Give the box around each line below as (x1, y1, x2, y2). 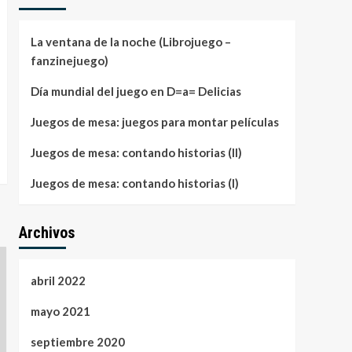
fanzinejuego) (30, 53, 108, 68)
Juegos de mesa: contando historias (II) (30, 145, 242, 160)
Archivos (18, 223, 75, 243)
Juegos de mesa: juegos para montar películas (30, 115, 279, 130)
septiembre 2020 (30, 335, 125, 350)
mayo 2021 (30, 304, 90, 319)
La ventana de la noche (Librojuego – (30, 35, 231, 49)
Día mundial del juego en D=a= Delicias (30, 84, 241, 99)
